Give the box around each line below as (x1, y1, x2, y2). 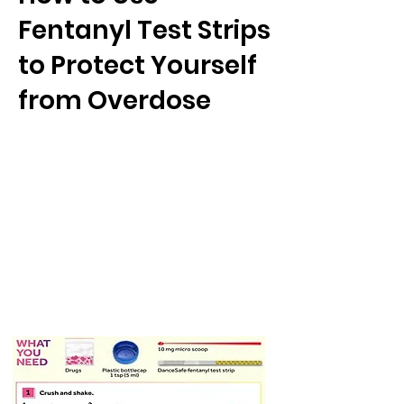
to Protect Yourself (18, 48, 257, 83)
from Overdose (18, 83, 211, 118)
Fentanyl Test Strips (18, 13, 271, 48)
